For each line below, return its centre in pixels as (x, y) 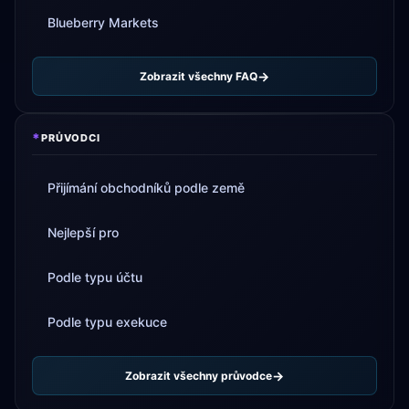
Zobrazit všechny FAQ (199, 76)
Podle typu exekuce (107, 322)
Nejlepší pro (83, 232)
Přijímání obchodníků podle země (146, 188)
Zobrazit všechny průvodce (199, 375)
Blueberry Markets (103, 22)
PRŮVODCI (70, 138)
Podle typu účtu (95, 277)
